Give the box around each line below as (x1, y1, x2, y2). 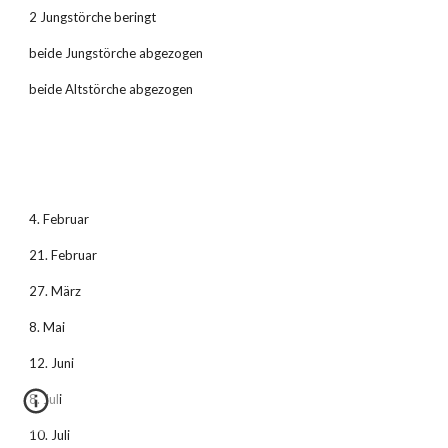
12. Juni (29, 355, 75, 371)
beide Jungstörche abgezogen (29, 45, 204, 61)
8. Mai (29, 319, 66, 335)
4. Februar (29, 211, 90, 227)
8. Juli (29, 391, 63, 407)
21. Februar (29, 247, 98, 263)
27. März (29, 283, 82, 299)
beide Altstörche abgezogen (29, 81, 194, 97)
